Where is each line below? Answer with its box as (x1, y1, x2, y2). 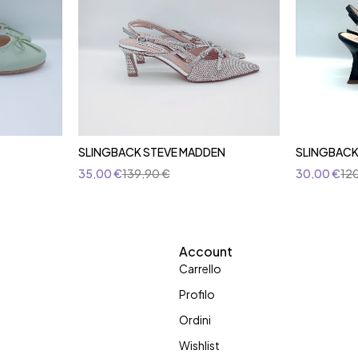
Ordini (179, 312, 211, 328)
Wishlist (179, 338, 220, 353)
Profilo (179, 287, 215, 302)
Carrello (179, 261, 221, 276)
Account (179, 243, 233, 261)
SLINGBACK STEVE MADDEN (78, 145, 225, 160)
